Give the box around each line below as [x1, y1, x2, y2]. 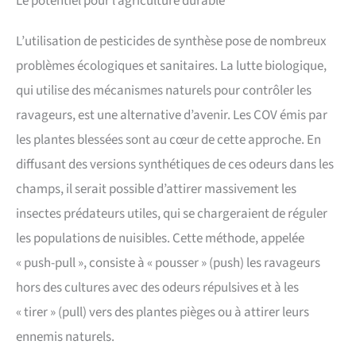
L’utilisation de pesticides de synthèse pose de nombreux [16, 31, 327, 51]
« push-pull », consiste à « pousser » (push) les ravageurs [16, 253, 320, 273]
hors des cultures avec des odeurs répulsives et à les [16, 277, 299, 297]
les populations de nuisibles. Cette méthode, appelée [16, 228, 304, 248]
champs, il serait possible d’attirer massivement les [16, 179, 296, 199]
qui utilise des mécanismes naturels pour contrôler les [16, 80, 311, 100]
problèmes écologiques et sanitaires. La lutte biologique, [16, 56, 327, 75]
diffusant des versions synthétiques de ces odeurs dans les [16, 154, 334, 174]
